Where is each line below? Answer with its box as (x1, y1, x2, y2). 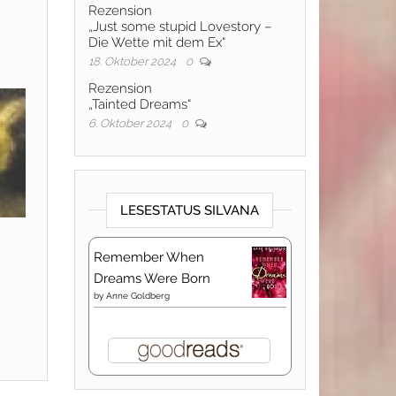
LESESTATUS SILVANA (120, 202, 260, 218)
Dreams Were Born (93, 270, 210, 286)
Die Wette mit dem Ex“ (88, 34, 225, 50)
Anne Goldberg (105, 291, 170, 301)
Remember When (93, 249, 204, 265)
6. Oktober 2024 (88, 117, 174, 130)
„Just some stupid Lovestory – (88, 19, 271, 34)
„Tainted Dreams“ (88, 96, 191, 112)
